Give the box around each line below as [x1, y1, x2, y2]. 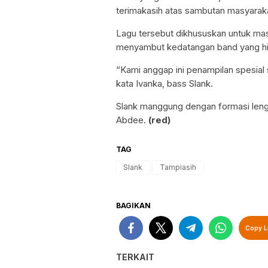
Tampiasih [160, 163, 196, 172]
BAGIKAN [116, 201, 151, 210]
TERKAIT [116, 252, 154, 262]
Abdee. [116, 114, 148, 126]
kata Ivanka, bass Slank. [116, 78, 213, 89]
